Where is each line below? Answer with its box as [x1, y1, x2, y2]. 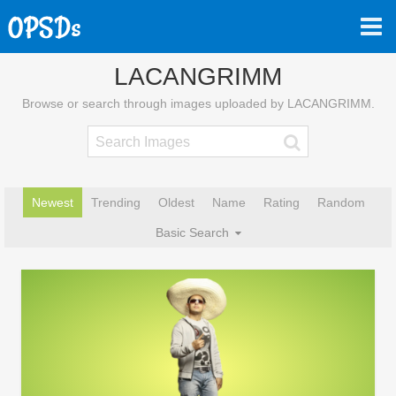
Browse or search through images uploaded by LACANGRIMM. [21, 96, 375, 110]
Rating [263, 195, 300, 209]
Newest [31, 195, 73, 209]
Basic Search [155, 225, 232, 240]
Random [316, 195, 365, 209]
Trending [90, 195, 141, 209]
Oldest [157, 195, 194, 209]
